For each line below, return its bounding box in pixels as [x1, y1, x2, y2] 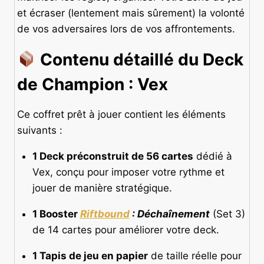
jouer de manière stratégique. [32, 182, 172, 194]
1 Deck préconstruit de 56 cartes [32, 150, 193, 163]
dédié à [193, 150, 232, 163]
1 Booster [32, 208, 80, 220]
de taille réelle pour [147, 250, 242, 262]
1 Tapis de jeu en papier [32, 250, 148, 262]
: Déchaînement [129, 208, 210, 220]
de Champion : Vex [17, 74, 168, 95]
